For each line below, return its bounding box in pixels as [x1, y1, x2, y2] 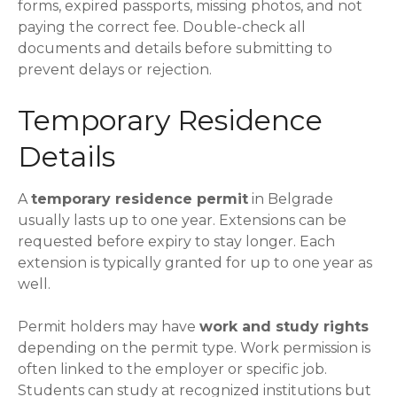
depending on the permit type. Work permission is [18, 339, 370, 356]
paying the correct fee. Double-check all [18, 18, 306, 35]
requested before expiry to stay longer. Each [18, 232, 335, 250]
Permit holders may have [18, 317, 199, 335]
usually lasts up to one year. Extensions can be [18, 211, 346, 229]
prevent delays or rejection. [18, 60, 212, 78]
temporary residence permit [31, 190, 248, 207]
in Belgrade [248, 190, 333, 207]
